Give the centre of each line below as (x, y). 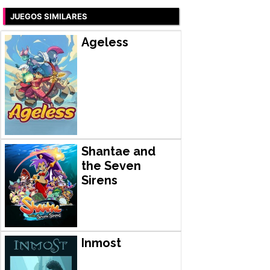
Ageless (105, 42)
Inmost (101, 243)
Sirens (99, 180)
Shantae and (118, 151)
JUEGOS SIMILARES (49, 16)
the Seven (111, 165)
